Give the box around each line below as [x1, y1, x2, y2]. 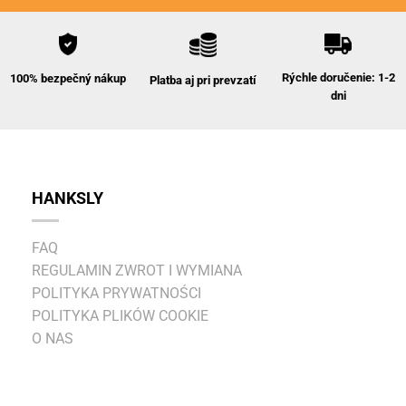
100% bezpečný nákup [9, 71, 126, 85]
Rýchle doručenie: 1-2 [281, 70, 395, 84]
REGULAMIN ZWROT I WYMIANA [32, 262, 242, 280]
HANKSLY [32, 189, 103, 208]
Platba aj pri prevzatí [149, 72, 256, 87]
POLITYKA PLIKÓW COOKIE [32, 307, 208, 325]
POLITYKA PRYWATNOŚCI [32, 285, 201, 303]
